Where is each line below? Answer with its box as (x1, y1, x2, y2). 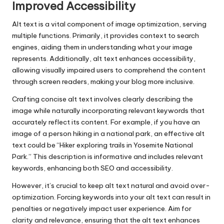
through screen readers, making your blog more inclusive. (12, 77, 194, 86)
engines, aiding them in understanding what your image (12, 42, 192, 52)
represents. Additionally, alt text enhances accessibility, (12, 54, 195, 63)
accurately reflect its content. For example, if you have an (12, 117, 200, 127)
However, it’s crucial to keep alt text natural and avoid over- (12, 181, 210, 190)
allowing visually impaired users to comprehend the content (12, 65, 205, 75)
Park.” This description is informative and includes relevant (12, 152, 203, 161)
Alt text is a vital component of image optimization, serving (12, 19, 206, 29)
